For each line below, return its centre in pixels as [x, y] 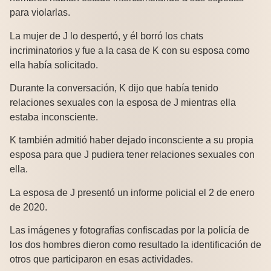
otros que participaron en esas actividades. [101, 260]
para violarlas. [40, 13]
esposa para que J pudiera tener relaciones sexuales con [132, 155]
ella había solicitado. [54, 65]
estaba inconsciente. [54, 117]
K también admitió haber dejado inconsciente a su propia [132, 140]
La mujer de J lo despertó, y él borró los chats [106, 36]
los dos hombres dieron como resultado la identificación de [135, 245]
